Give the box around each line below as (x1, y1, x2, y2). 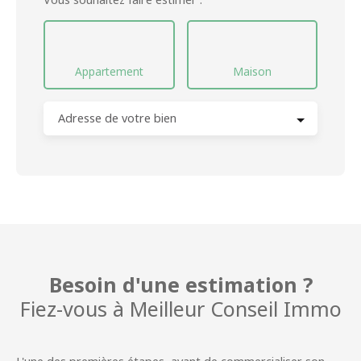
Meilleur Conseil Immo (129, 295, 342, 323)
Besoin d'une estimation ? (48, 271, 313, 299)
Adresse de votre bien (58, 110, 176, 127)
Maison (232, 64, 272, 80)
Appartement (74, 64, 143, 80)
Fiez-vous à (19, 295, 130, 323)
